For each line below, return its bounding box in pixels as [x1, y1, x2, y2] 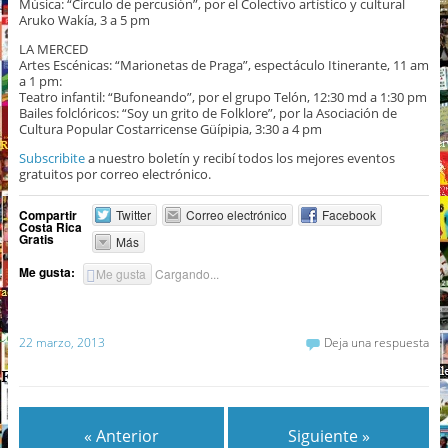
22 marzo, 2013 [18, 333, 105, 351]
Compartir [18, 206, 77, 225]
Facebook [322, 206, 377, 224]
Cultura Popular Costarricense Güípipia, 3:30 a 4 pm [18, 120, 322, 139]
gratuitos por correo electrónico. [18, 165, 211, 184]
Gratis [18, 230, 54, 249]
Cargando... [155, 265, 220, 283]
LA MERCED [18, 40, 88, 59]
